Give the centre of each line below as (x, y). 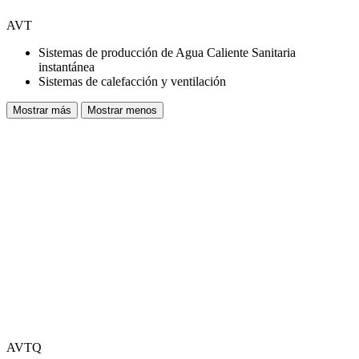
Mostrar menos (122, 111)
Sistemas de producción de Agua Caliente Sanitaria (167, 53)
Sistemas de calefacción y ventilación (132, 82)
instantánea (67, 67)
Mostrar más (42, 111)
